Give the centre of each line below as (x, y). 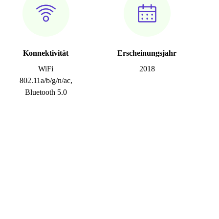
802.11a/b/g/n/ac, (46, 80)
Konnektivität (46, 53)
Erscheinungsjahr (147, 53)
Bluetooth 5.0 (46, 92)
